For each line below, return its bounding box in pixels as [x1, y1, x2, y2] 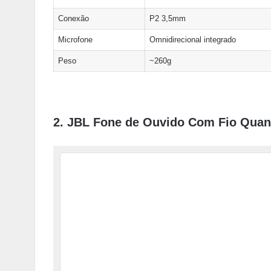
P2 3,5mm [149, 13, 186, 23]
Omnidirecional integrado [149, 34, 236, 44]
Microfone [57, 34, 93, 44]
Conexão [57, 13, 89, 23]
